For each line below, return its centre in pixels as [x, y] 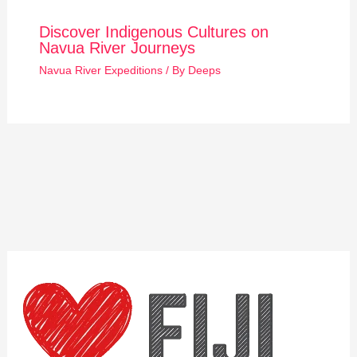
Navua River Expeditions [100, 71]
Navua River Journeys [117, 48]
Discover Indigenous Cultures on [153, 32]
